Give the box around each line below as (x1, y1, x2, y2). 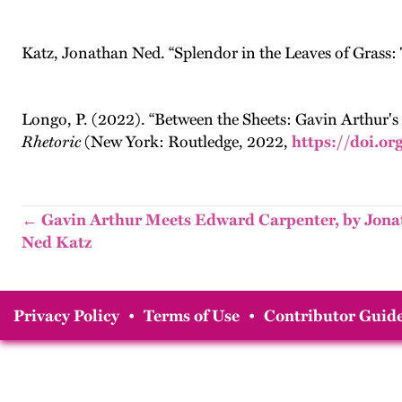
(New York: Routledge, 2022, (81, 132, 292, 152)
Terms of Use (144, 306, 240, 326)
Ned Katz (22, 232, 92, 252)
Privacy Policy (13, 306, 119, 326)
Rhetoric (22, 132, 81, 152)
